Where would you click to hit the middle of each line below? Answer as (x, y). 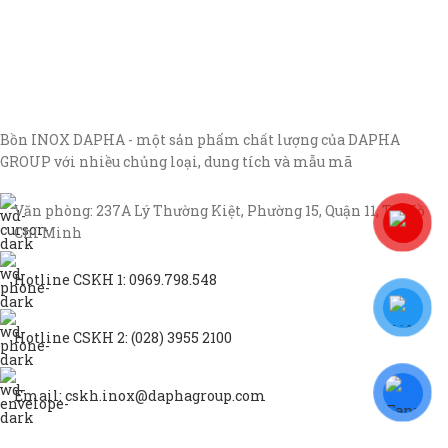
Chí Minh (48, 232)
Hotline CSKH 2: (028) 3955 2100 (123, 337)
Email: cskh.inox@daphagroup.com (140, 395)
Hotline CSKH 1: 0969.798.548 (115, 279)
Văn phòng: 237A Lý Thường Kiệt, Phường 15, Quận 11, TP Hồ (219, 210)
